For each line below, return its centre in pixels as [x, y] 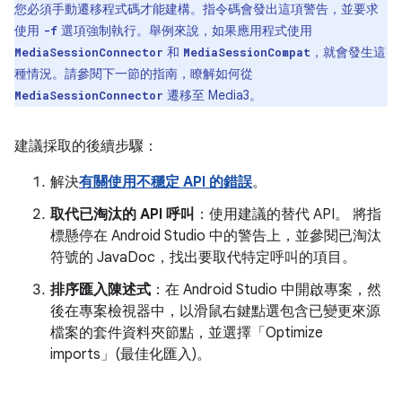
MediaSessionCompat [247, 52]
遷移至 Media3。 [213, 95]
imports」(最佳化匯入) [123, 354]
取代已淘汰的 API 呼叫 [122, 214]
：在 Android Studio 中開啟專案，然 [266, 290]
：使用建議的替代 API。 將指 [288, 214]
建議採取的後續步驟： [86, 146]
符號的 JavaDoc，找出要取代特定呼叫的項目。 [203, 258]
